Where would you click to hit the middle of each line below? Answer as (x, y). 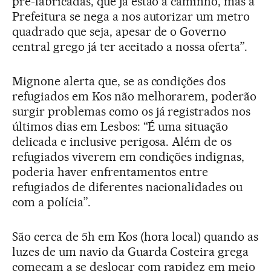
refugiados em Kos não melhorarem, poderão (135, 96)
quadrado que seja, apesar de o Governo (119, 31)
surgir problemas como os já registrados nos (132, 111)
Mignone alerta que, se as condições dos (119, 81)
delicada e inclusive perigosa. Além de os (122, 142)
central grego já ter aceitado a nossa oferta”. (130, 47)
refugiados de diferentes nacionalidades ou (128, 187)
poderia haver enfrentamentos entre (110, 172)
